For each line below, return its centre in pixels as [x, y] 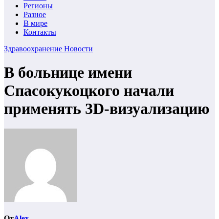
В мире [35, 23]
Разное [35, 14]
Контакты [40, 32]
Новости [78, 49]
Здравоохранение [34, 49]
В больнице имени [68, 73]
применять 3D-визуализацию [107, 109]
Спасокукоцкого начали [89, 91]
